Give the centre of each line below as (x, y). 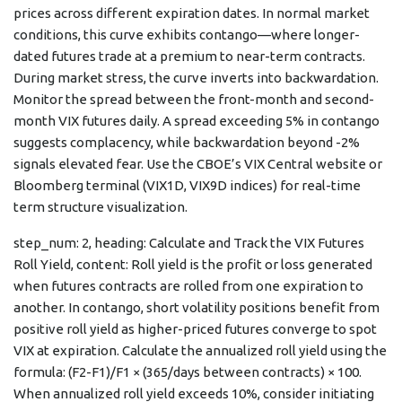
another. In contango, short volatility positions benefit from (197, 308)
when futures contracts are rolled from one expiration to (188, 286)
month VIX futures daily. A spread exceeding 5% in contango (197, 121)
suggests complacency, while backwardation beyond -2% (187, 143)
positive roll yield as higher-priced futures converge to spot (195, 329)
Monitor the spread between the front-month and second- (194, 100)
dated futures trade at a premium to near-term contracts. (189, 57)
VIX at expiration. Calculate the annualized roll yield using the (200, 351)
